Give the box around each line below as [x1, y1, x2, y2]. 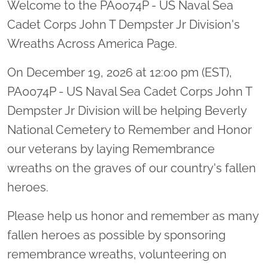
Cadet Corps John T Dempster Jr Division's [7, 17, 240, 32]
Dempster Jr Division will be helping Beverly [7, 103, 246, 118]
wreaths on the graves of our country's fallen [7, 160, 256, 175]
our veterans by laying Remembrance [7, 141, 215, 156]
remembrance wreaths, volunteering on [7, 246, 227, 261]
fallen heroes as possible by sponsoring [7, 227, 226, 242]
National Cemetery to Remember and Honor [7, 122, 252, 137]
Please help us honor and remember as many [7, 208, 258, 223]
